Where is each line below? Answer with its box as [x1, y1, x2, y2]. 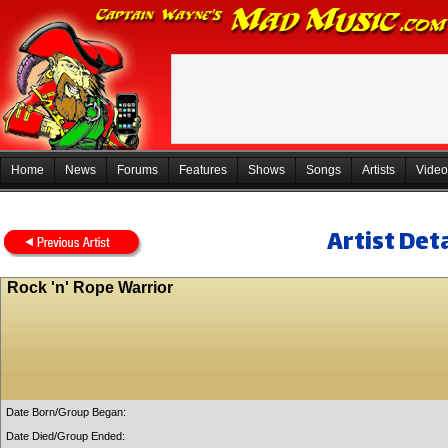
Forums [117, 163, 158, 177]
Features [179, 163, 227, 177]
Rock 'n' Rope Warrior [7, 279, 173, 296]
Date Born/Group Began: [6, 406, 126, 418]
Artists [362, 163, 395, 177]
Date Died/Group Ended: [6, 430, 125, 442]
